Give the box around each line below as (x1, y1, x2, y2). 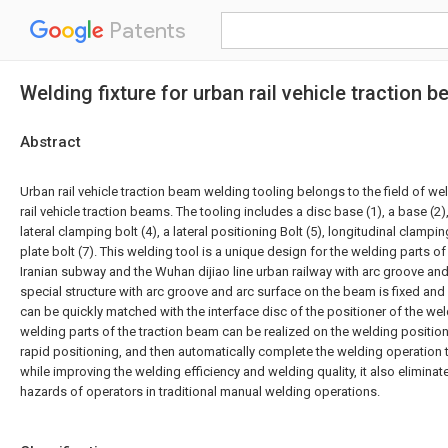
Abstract (20, 133, 81, 151)
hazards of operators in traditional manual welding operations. (20, 384, 380, 399)
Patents (104, 17, 186, 44)
